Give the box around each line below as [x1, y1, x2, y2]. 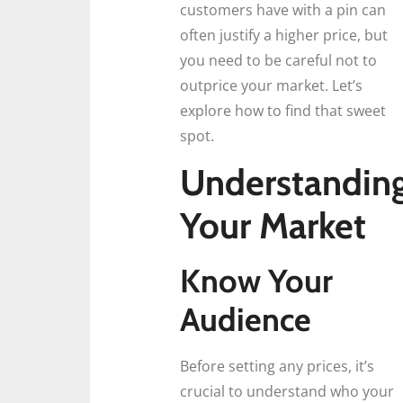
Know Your [180, 261, 333, 301]
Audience [180, 300, 311, 340]
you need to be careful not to [180, 50, 377, 70]
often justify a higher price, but [180, 25, 388, 45]
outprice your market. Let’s [180, 76, 363, 95]
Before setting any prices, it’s [180, 356, 374, 377]
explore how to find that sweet [180, 101, 386, 121]
